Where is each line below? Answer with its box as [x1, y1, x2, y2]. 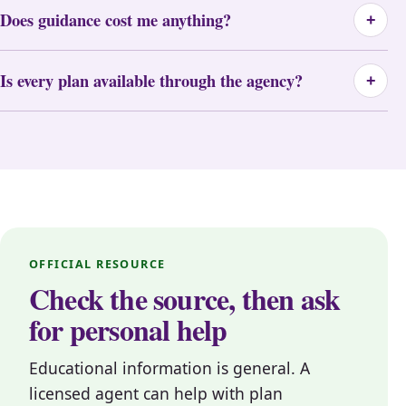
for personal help [29, 308, 227, 352]
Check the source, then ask [29, 277, 341, 321]
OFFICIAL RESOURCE [29, 256, 166, 273]
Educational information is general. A [29, 357, 310, 380]
